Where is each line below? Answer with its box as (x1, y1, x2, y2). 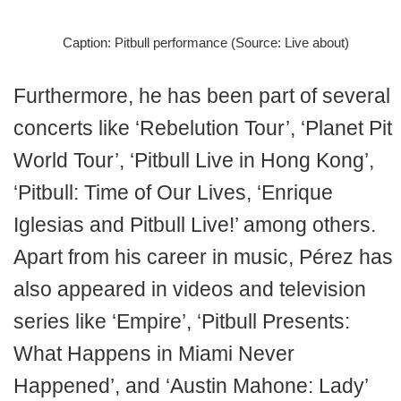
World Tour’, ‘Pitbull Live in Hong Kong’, (13, 149, 374, 172)
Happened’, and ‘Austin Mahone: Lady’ (13, 374, 368, 397)
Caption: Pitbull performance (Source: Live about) (62, 34, 349, 50)
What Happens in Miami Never (13, 342, 294, 365)
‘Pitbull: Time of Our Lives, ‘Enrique (13, 181, 333, 204)
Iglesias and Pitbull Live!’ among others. (13, 213, 376, 236)
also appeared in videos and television (13, 277, 366, 301)
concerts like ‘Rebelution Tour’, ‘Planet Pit (13, 116, 392, 140)
